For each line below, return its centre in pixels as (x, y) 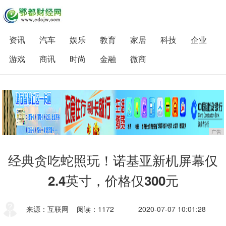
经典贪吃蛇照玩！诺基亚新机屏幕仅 (113, 160)
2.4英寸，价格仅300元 (113, 180)
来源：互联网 (48, 209)
